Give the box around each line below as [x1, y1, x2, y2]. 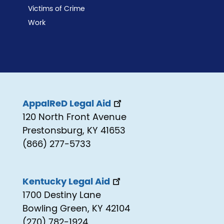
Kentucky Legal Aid [22, 177, 110, 187]
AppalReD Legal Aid [22, 99, 111, 109]
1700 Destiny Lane [22, 191, 101, 200]
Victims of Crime [28, 5, 85, 13]
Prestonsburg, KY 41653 [22, 126, 125, 136]
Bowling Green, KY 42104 [22, 204, 130, 214]
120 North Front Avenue [22, 113, 126, 122]
